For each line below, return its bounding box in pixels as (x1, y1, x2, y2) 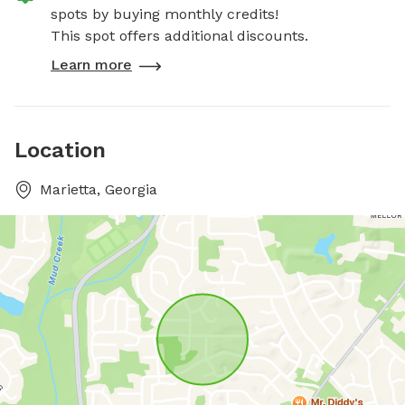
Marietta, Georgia (40, 181, 157, 198)
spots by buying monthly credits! (51, 5, 278, 23)
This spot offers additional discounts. (51, 27, 308, 44)
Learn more (51, 56, 132, 73)
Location (14, 137, 106, 163)
